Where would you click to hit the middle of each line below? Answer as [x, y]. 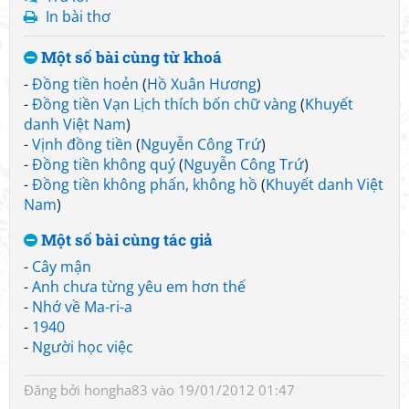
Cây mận [62, 267]
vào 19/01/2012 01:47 [221, 390]
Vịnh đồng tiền [82, 144]
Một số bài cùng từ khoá [130, 57]
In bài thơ [78, 16]
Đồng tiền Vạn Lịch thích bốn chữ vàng [164, 104]
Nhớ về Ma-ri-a [82, 307]
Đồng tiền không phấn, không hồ [145, 184]
